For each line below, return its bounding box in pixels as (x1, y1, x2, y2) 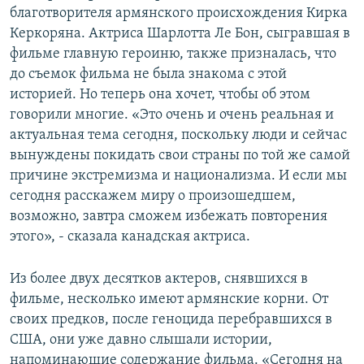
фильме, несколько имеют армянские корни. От (10, 292, 328, 308)
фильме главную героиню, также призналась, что (10, 46, 336, 63)
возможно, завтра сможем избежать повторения (10, 209, 327, 225)
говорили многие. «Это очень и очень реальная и (10, 107, 334, 123)
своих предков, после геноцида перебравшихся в (10, 312, 332, 328)
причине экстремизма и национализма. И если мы (10, 168, 347, 184)
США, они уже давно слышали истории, (10, 332, 272, 349)
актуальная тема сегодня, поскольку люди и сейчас (10, 128, 347, 144)
